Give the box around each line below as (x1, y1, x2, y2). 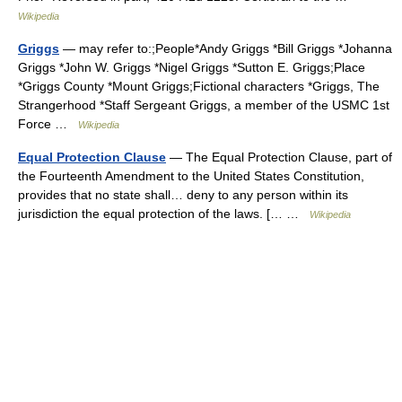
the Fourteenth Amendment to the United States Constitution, (18, 169, 364, 183)
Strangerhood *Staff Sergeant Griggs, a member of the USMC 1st (18, 98, 389, 112)
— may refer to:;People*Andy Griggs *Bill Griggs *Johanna (59, 41, 392, 56)
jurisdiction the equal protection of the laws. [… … (18, 206, 310, 221)
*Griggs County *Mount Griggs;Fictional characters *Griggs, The (18, 79, 380, 93)
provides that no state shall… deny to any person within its (18, 188, 348, 202)
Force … (18, 117, 78, 131)
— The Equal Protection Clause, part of (166, 150, 392, 164)
